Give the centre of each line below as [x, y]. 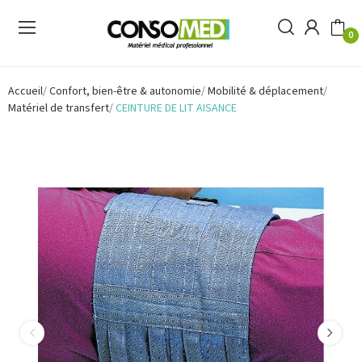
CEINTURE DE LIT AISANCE [176, 108]
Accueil [25, 91]
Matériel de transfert [59, 108]
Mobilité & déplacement [265, 91]
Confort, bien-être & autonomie [125, 91]
